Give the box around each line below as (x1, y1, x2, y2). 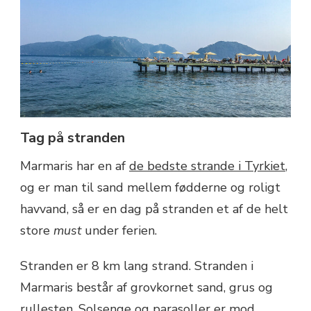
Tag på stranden (20, 128, 125, 147)
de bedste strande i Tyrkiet (129, 157, 285, 174)
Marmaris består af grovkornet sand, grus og (20, 278, 273, 296)
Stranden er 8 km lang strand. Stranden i (20, 257, 253, 274)
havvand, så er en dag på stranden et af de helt (20, 200, 288, 217)
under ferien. (85, 221, 157, 239)
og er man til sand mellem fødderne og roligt (20, 178, 280, 196)
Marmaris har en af (20, 157, 129, 174)
